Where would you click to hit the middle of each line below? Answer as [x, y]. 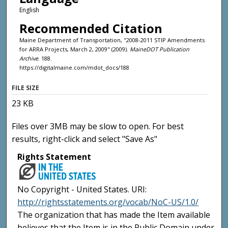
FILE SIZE [26, 88]
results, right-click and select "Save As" [85, 139]
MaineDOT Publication [159, 49]
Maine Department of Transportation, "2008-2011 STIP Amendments [112, 40]
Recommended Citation [91, 28]
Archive [28, 58]
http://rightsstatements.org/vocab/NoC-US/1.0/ [108, 202]
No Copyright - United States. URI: [82, 190]
